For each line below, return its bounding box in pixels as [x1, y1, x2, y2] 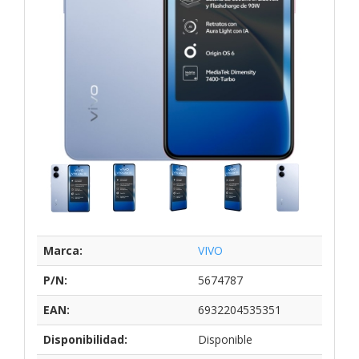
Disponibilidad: [43, 331, 127, 347]
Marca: [43, 242, 83, 258]
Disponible [198, 331, 252, 347]
